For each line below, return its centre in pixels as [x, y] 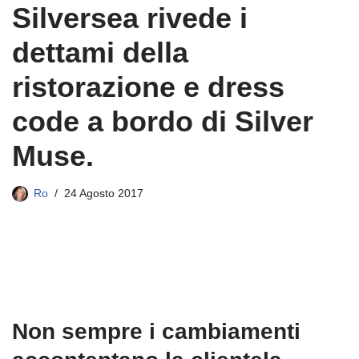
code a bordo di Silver [163, 121]
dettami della [100, 52]
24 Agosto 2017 [104, 194]
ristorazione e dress [148, 87]
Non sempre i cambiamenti [156, 331]
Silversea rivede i [130, 18]
